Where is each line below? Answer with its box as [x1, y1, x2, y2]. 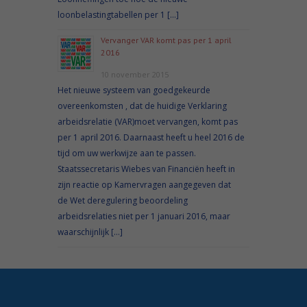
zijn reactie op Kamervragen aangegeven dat [58, 178, 231, 191]
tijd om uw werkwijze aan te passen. [58, 147, 196, 159]
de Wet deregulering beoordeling [58, 194, 188, 206]
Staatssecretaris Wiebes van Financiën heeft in [58, 162, 235, 175]
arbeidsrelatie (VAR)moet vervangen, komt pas [58, 115, 238, 127]
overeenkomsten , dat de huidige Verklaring [58, 99, 227, 112]
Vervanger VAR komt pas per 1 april [101, 34, 232, 45]
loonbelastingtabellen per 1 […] [58, 8, 179, 21]
